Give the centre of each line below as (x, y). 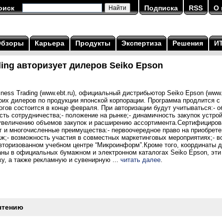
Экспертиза (141, 43)
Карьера (50, 43)
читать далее (140, 160)
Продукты (93, 43)
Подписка (161, 8)
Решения (188, 43)
